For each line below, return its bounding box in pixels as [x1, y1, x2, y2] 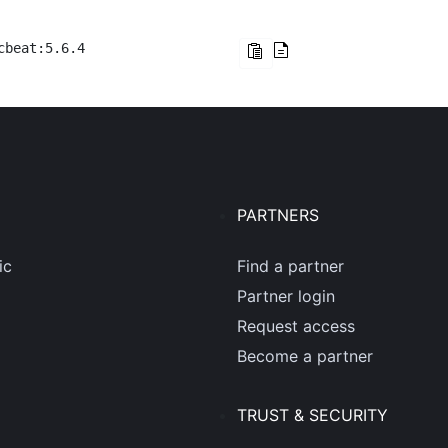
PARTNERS [237, 205, 320, 225]
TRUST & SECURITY [237, 405, 389, 425]
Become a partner [237, 346, 374, 366]
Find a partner [237, 256, 345, 276]
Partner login [237, 286, 336, 306]
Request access [237, 316, 356, 336]
